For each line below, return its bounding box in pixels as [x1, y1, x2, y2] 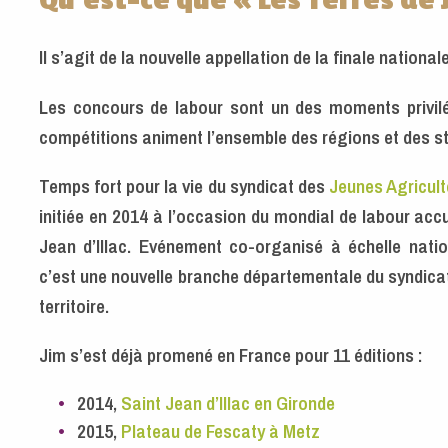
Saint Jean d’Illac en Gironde [121, 390, 336, 417]
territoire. [39, 292, 113, 319]
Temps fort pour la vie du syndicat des [39, 172, 329, 199]
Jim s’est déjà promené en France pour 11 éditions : [39, 342, 423, 369]
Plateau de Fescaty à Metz [121, 418, 321, 445]
